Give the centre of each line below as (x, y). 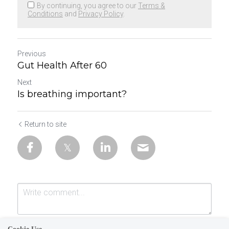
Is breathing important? (72, 94)
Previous (32, 54)
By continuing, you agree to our (87, 6)
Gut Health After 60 (62, 65)
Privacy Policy (101, 14)
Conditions (45, 14)
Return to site (45, 124)
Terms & (152, 6)
